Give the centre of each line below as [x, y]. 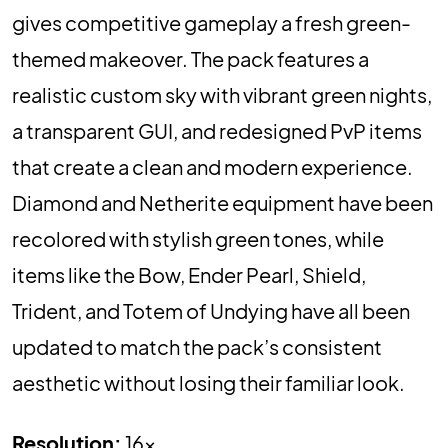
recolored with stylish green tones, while [198, 238]
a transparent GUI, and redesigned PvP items [217, 130]
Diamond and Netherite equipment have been [222, 202]
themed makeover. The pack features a [190, 58]
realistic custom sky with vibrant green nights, [222, 94]
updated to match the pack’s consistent [197, 346]
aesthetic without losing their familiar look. [208, 382]
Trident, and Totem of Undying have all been [211, 310]
